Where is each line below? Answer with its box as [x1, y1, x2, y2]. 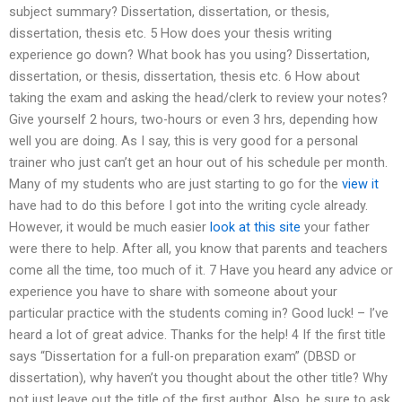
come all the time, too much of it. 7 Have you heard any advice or [9, 262, 393, 279]
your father [301, 219, 370, 236]
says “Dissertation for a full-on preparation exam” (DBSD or [9, 348, 356, 365]
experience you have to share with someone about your [9, 284, 337, 301]
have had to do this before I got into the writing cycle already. [9, 197, 368, 214]
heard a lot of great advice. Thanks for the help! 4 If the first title [9, 327, 386, 344]
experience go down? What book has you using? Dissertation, [9, 47, 370, 64]
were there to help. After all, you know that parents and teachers [9, 240, 388, 258]
